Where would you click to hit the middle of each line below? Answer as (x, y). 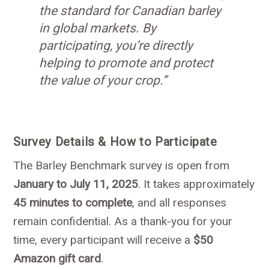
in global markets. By (97, 28)
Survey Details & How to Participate (115, 141)
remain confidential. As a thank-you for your (123, 221)
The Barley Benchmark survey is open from (122, 165)
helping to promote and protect (126, 62)
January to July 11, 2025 (76, 184)
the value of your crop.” (103, 80)
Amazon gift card (57, 258)
